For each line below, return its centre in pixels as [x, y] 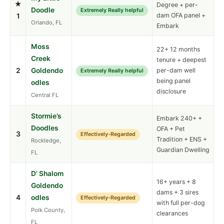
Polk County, [48, 210]
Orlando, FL [46, 23]
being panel [173, 81]
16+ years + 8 [176, 182]
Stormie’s [46, 116]
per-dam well [176, 70]
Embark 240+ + [179, 118]
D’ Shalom [47, 174]
